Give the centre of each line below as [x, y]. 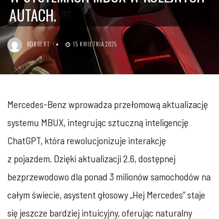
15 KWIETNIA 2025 [95, 44]
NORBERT [38, 44]
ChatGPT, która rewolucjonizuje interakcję [87, 140]
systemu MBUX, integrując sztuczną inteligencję [98, 122]
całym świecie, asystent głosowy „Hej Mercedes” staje [106, 195]
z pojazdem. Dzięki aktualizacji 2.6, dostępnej [91, 158]
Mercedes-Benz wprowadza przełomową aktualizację [108, 104]
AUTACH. [33, 15]
